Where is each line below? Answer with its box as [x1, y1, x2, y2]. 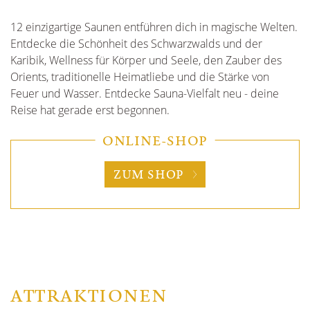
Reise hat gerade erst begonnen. [10, 102, 170, 118]
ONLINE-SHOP [102, 131, 208, 149]
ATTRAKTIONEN [10, 283, 168, 307]
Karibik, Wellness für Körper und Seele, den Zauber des [10, 53, 282, 68]
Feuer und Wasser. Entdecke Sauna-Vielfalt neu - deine [10, 86, 279, 101]
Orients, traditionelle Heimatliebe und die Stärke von [10, 69, 269, 84]
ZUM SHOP [113, 166, 185, 183]
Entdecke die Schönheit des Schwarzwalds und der [10, 36, 262, 51]
